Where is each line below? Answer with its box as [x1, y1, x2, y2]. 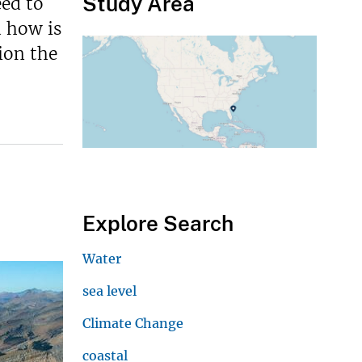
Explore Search [82, 210, 234, 236]
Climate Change [82, 314, 183, 331]
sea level [82, 282, 137, 299]
